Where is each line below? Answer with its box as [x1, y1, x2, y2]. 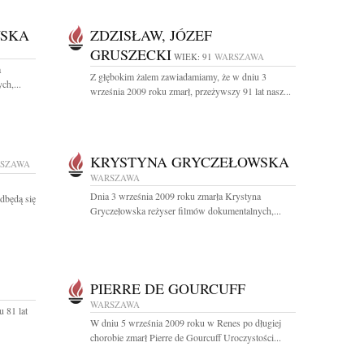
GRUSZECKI [90, 45, 171, 64]
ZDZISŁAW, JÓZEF [90, 25, 212, 45]
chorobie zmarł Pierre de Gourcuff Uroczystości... [90, 331, 281, 344]
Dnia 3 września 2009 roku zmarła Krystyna [90, 189, 261, 202]
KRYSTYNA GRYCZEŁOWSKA [90, 152, 289, 171]
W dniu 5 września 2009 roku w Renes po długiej [90, 316, 281, 329]
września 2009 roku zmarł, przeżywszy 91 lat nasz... [90, 84, 291, 97]
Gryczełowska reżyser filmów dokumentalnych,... [90, 204, 281, 217]
